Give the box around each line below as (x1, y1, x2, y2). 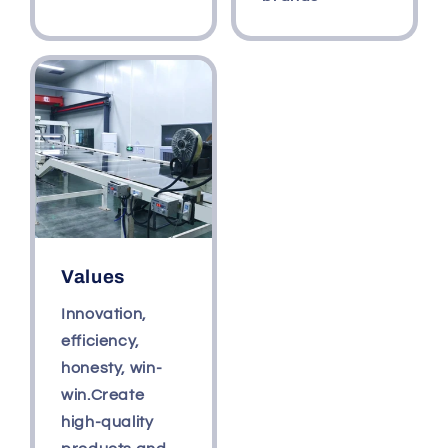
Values (61, 266, 125, 287)
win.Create (61, 387, 145, 404)
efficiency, (61, 333, 140, 350)
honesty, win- (61, 360, 163, 377)
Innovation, (61, 306, 147, 323)
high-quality (61, 414, 154, 431)
